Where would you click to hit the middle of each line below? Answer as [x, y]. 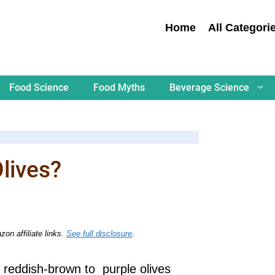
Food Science [39, 87]
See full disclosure [99, 233]
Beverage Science [209, 87]
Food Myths [119, 87]
